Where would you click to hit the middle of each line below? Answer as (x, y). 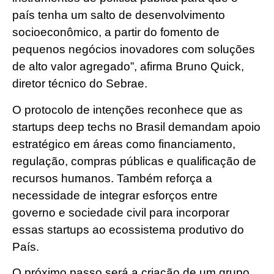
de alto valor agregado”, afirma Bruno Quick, (128, 67)
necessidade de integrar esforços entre (115, 195)
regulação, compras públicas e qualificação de (134, 161)
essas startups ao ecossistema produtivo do (128, 229)
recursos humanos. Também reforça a (112, 178)
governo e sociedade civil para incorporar (121, 212)
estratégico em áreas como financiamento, (124, 144)
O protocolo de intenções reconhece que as (128, 109)
